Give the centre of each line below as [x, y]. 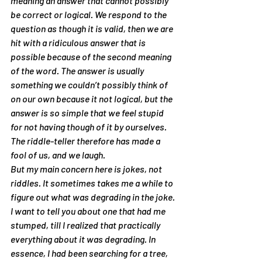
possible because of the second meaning [92, 56]
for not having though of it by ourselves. [89, 127]
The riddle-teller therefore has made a [86, 141]
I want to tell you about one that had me [89, 211]
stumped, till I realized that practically [86, 225]
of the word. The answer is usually [78, 70]
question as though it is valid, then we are [93, 28]
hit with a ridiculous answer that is [79, 42]
